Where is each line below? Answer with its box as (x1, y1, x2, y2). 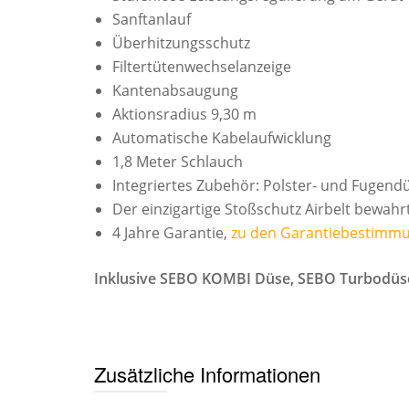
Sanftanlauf (112, 9, 191, 30)
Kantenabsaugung (112, 80, 238, 101)
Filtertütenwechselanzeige (112, 57, 291, 78)
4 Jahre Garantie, (112, 223, 231, 244)
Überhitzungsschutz (112, 33, 250, 54)
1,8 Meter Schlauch (112, 152, 243, 173)
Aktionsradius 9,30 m (112, 104, 257, 125)
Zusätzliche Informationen (94, 360, 320, 389)
